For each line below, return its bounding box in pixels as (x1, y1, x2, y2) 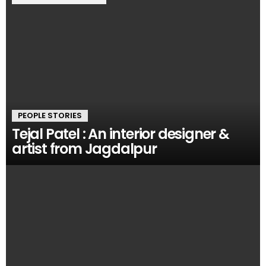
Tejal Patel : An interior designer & (12, 124, 229, 144)
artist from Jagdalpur (12, 139, 157, 159)
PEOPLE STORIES (18, 110, 82, 121)
